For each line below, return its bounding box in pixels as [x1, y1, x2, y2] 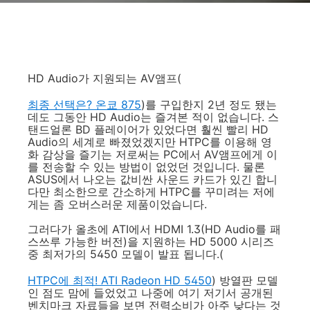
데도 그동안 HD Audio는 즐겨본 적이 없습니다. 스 [28, 110, 279, 124]
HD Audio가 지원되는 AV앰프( [28, 71, 181, 85]
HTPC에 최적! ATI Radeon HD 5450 [28, 273, 212, 287]
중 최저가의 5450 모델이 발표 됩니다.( [28, 247, 224, 261]
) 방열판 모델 [212, 273, 278, 287]
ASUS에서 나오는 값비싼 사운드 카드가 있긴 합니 [28, 172, 277, 186]
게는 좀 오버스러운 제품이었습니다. [28, 197, 207, 211]
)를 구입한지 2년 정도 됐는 [141, 98, 277, 111]
